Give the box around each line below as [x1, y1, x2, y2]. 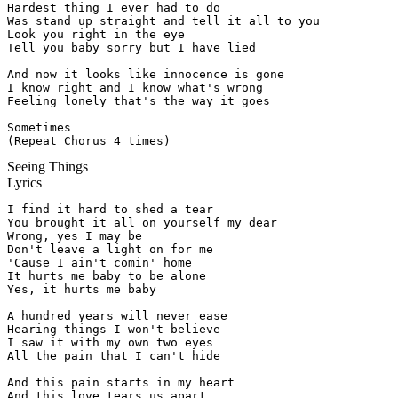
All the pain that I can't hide [7, 349, 220, 363]
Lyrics [7, 175, 42, 191]
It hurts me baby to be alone [7, 269, 206, 283]
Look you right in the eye [7, 28, 185, 42]
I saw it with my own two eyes [7, 336, 213, 350]
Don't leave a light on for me [7, 243, 213, 257]
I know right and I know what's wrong [7, 81, 263, 95]
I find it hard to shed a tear [7, 203, 213, 217]
